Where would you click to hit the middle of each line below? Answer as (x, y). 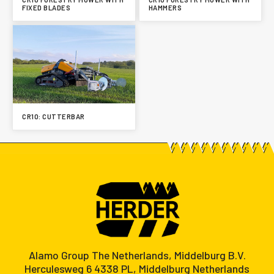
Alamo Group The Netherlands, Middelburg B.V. (137, 255)
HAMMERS (165, 8)
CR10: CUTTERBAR (54, 117)
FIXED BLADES (46, 8)
